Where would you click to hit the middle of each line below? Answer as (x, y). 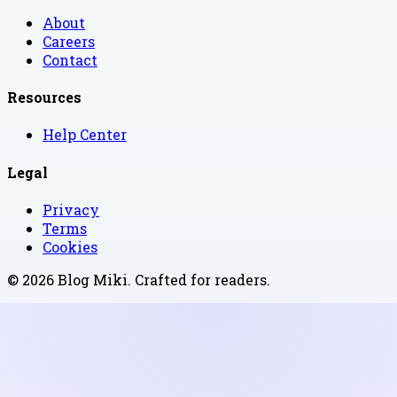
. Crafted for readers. (199, 280)
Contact (70, 59)
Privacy (71, 210)
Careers (69, 41)
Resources (44, 97)
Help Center (85, 135)
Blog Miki (93, 280)
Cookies (70, 247)
